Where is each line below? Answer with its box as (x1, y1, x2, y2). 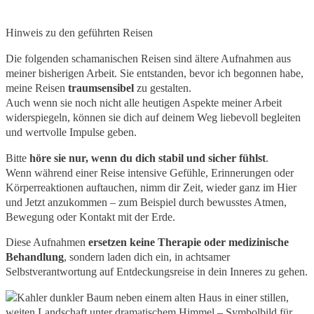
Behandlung (6, 251, 64, 264)
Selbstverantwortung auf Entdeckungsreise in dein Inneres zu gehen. (6, 266, 308, 278)
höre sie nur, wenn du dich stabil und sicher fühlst (29, 151, 266, 164)
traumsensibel (68, 82, 134, 95)
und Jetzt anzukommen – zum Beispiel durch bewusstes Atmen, (6, 196, 287, 208)
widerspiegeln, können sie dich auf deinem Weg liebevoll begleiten (6, 111, 301, 124)
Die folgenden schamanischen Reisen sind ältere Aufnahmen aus (6, 53, 291, 65)
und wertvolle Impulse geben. (6, 126, 137, 139)
